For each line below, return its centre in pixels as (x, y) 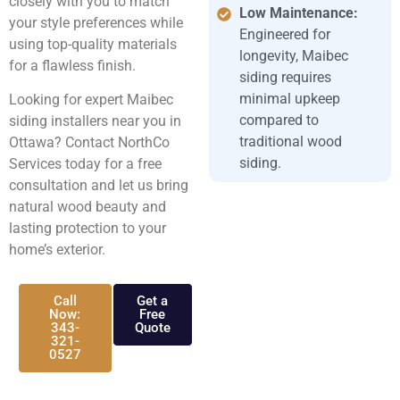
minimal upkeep (290, 98)
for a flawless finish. (72, 66)
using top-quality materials (93, 45)
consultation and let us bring (99, 186)
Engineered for (285, 34)
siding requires (286, 77)
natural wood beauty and (87, 207)
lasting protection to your (87, 229)
